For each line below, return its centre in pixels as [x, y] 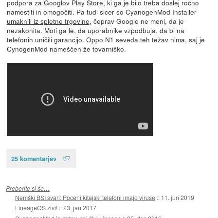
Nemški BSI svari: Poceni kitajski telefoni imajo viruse [85, 197]
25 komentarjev [34, 158]
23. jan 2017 [80, 208]
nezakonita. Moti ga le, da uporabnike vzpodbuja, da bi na [95, 30]
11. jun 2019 [178, 197]
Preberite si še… [28, 188]
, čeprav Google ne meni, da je [136, 21]
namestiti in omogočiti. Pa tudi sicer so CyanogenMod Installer [101, 11]
